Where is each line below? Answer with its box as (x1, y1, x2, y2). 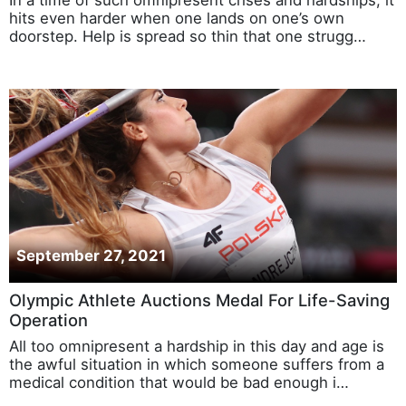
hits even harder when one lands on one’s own (9, 8, 344, 27)
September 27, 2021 (16, 246, 166, 265)
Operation (9, 309, 88, 330)
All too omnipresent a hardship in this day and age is (9, 336, 384, 355)
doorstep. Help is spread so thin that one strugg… (9, 26, 366, 45)
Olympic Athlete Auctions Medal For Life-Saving (9, 289, 390, 310)
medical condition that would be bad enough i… (9, 372, 349, 391)
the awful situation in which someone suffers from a (9, 354, 384, 373)
